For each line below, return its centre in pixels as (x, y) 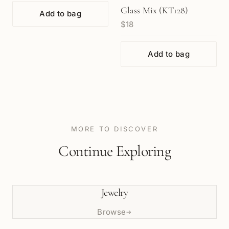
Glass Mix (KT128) (155, 10)
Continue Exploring (114, 151)
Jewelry (114, 193)
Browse (112, 212)
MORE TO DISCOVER (114, 129)
